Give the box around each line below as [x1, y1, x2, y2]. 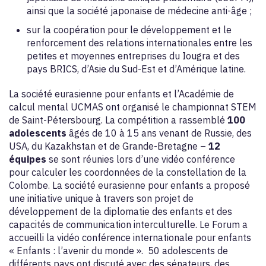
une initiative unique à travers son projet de [9, 192, 194, 204]
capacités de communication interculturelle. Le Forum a [9, 218, 248, 230]
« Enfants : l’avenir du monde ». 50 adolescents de [9, 245, 228, 256]
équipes [9, 153, 49, 165]
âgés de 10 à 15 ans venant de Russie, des [69, 127, 252, 139]
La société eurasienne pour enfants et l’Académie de [9, 88, 234, 100]
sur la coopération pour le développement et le [27, 24, 232, 36]
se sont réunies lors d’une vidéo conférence [49, 153, 235, 165]
